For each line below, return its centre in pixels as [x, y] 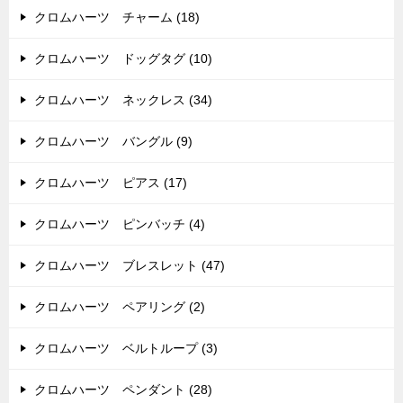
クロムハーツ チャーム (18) [117, 18]
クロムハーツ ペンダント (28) [123, 390]
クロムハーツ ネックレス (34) [123, 100]
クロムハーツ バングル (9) [113, 142]
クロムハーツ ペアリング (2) [120, 307]
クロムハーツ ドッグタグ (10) [123, 59]
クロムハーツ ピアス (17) [111, 183]
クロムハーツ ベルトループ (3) [126, 349]
